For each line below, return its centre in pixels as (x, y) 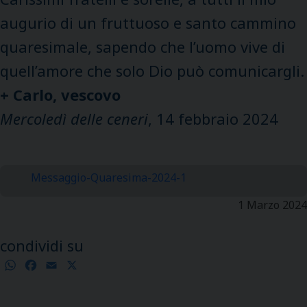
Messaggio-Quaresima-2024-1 (109, 177)
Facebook (62, 265)
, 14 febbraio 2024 (213, 118)
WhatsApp (45, 265)
